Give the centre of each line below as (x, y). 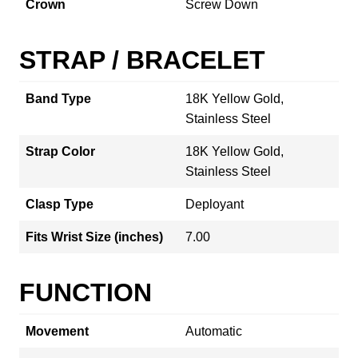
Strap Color (60, 151)
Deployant (215, 204)
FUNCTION (86, 292)
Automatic (214, 331)
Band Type (58, 98)
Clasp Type (60, 204)
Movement (57, 331)
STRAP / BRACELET (142, 60)
